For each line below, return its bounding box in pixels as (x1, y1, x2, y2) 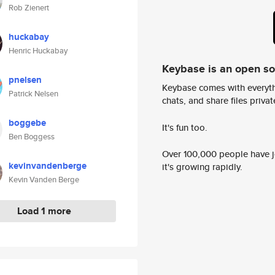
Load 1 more (17, 204, 71, 218)
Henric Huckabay (9, 45, 68, 56)
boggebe (9, 116, 46, 130)
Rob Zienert (9, 2, 49, 14)
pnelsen (9, 73, 42, 87)
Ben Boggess (9, 131, 55, 142)
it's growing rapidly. (162, 160, 242, 174)
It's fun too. (162, 120, 207, 134)
